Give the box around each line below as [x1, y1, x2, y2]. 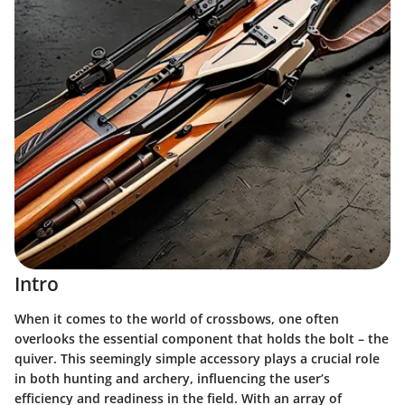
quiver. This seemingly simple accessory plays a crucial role [14, 349, 380, 367]
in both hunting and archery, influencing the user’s [14, 369, 330, 387]
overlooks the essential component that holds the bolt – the [14, 329, 389, 347]
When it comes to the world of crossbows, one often [14, 309, 339, 327]
